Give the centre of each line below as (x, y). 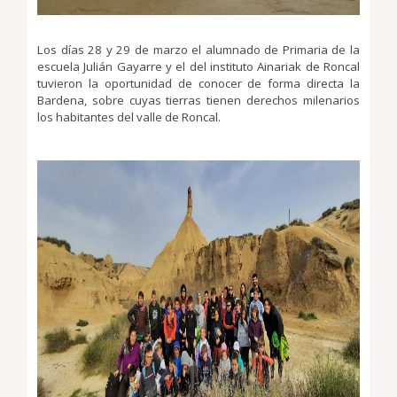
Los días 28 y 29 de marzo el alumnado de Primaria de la (198, 50)
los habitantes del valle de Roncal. (129, 117)
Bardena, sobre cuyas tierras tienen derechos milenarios (198, 100)
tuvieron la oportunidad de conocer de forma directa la (198, 83)
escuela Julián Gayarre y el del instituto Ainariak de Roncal (198, 66)
